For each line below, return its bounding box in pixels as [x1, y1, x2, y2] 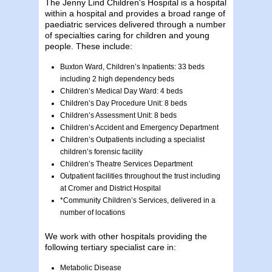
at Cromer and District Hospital [60, 183, 161, 192]
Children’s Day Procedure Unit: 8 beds [60, 98, 187, 107]
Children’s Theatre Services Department [60, 159, 192, 168]
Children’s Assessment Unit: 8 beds [60, 110, 177, 120]
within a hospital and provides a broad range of [45, 8, 225, 18]
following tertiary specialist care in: [45, 242, 176, 252]
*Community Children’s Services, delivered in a [60, 195, 216, 205]
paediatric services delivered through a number [45, 19, 226, 29]
